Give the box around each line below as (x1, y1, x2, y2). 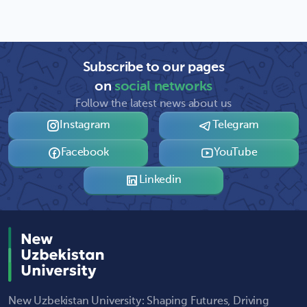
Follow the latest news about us (75, 98, 232, 110)
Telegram (212, 119, 259, 131)
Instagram (60, 119, 110, 131)
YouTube (214, 147, 258, 158)
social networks (114, 79, 213, 94)
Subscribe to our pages (82, 60, 225, 75)
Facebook (61, 147, 109, 158)
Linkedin (139, 174, 182, 186)
